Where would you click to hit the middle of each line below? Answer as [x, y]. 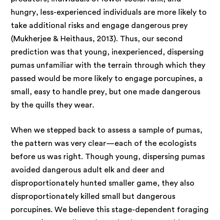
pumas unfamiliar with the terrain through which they [108, 65]
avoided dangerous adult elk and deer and [88, 170]
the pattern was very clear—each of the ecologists [104, 143]
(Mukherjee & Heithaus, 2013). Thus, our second [97, 39]
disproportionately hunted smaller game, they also [103, 183]
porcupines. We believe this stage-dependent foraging [110, 209]
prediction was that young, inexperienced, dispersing [108, 52]
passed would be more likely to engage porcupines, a [107, 78]
